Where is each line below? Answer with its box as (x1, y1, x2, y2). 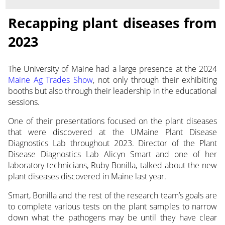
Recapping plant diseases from (8, 14, 217, 33)
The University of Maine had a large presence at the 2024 (8, 63, 217, 75)
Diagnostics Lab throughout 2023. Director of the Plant (8, 138, 217, 149)
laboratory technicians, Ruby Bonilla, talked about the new (8, 160, 217, 171)
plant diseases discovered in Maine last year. (8, 171, 166, 182)
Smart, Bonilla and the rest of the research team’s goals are (8, 190, 217, 201)
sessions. (8, 96, 40, 108)
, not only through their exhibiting (93, 74, 217, 86)
